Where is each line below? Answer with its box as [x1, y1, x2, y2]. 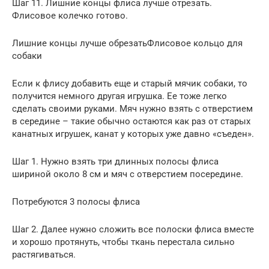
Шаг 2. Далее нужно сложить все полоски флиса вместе [12, 223, 254, 235]
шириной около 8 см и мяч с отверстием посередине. [12, 168, 243, 180]
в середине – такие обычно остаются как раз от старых [12, 115, 250, 127]
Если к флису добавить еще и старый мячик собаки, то [12, 77, 247, 89]
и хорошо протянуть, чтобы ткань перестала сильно [12, 236, 235, 247]
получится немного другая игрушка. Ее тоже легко [12, 90, 227, 101]
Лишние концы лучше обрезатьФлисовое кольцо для [12, 37, 243, 49]
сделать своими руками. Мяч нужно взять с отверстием [12, 103, 253, 114]
